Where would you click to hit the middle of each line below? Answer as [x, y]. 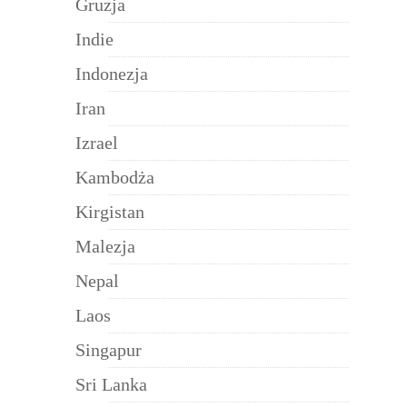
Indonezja [112, 73]
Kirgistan [110, 211]
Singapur [109, 349]
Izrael [97, 142]
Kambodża [115, 177]
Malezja [105, 246]
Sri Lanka [111, 384]
